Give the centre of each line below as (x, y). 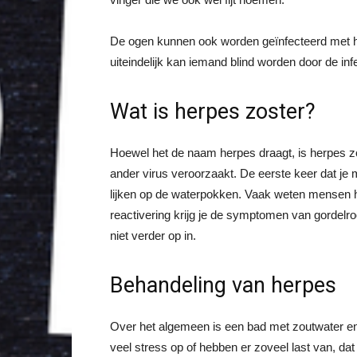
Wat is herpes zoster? (213, 112)
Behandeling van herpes (223, 285)
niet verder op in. (153, 235)
